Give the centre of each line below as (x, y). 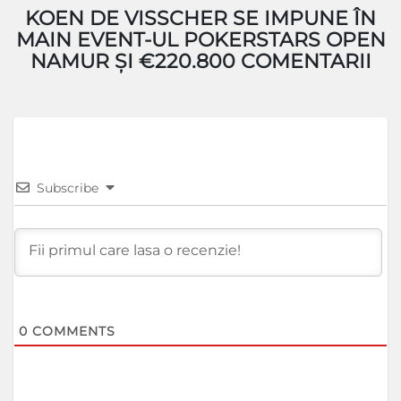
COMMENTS (72, 332)
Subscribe (68, 188)
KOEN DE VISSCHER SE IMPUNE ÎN (200, 19)
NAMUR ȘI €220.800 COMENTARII (200, 62)
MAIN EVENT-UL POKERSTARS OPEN (200, 40)
